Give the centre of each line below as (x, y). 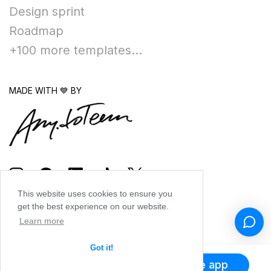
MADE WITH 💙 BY (45, 91)
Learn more (41, 221)
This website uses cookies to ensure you (95, 194)
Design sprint (47, 12)
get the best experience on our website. (93, 207)
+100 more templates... (76, 51)
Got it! (102, 248)
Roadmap (36, 31)
